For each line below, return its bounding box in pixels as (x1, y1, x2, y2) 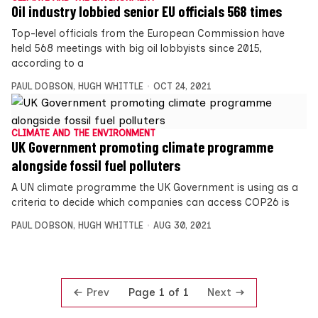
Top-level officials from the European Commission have (11, 27, 285, 40)
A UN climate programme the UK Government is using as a (11, 181, 298, 194)
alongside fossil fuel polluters (11, 157, 180, 175)
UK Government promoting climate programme (11, 138, 273, 156)
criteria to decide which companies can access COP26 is (11, 196, 290, 209)
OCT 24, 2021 (153, 81, 212, 92)
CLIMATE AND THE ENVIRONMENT (11, 128, 155, 139)
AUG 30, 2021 (153, 220, 212, 231)
